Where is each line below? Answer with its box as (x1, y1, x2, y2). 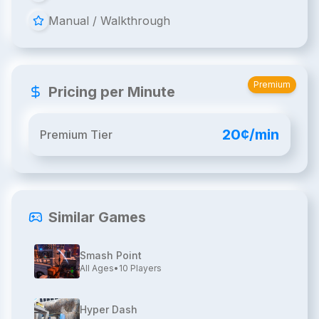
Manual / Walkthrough (48, 14, 170, 28)
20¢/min (222, 126, 279, 143)
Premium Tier (40, 127, 113, 142)
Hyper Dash (80, 303, 137, 315)
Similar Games (48, 209, 146, 226)
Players (128, 263, 162, 273)
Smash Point (80, 249, 142, 261)
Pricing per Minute (48, 83, 175, 100)
